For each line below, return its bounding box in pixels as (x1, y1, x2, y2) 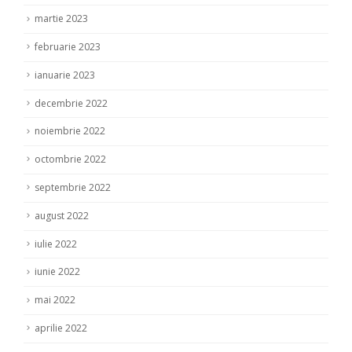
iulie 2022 (35, 236, 77, 251)
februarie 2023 (35, 40, 101, 54)
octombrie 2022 (35, 152, 106, 167)
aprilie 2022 (35, 321, 87, 335)
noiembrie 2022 (35, 124, 105, 138)
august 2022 (35, 208, 89, 222)
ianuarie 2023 (35, 68, 95, 82)
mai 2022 (35, 293, 75, 307)
